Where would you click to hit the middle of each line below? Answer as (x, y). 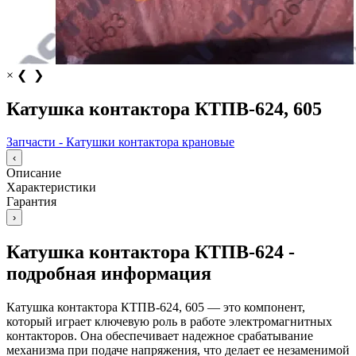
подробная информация (109, 274)
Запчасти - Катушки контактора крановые (120, 142)
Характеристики (51, 188)
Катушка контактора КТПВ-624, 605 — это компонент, (156, 308)
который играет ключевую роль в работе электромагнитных (169, 322)
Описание (34, 173)
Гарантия (31, 202)
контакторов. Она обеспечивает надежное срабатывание (160, 336)
